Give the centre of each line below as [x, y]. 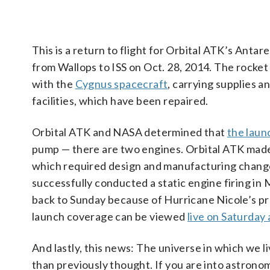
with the [54, 84]
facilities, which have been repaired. [120, 101]
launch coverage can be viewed [110, 217]
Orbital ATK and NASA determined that [130, 132]
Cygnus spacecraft [121, 84]
